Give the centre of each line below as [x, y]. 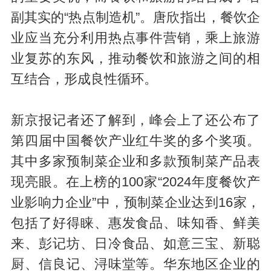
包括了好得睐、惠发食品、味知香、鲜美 [135, 223]
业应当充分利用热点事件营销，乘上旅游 [135, 38]
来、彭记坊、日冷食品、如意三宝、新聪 [135, 243]
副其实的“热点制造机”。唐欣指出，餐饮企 [135, 17]
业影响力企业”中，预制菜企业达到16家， [135, 202]
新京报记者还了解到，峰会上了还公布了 [135, 120]
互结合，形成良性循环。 [84, 79]
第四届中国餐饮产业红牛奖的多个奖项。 [135, 141]
